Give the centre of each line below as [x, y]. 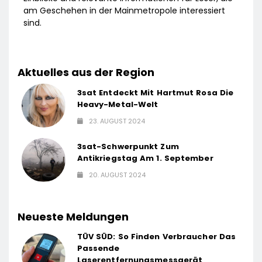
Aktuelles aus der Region [86, 73]
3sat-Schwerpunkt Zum [128, 147]
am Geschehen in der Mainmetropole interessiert [124, 11]
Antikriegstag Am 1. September [145, 158]
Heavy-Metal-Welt [118, 104]
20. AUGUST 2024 [117, 175]
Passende [98, 248]
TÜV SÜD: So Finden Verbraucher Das [156, 236]
